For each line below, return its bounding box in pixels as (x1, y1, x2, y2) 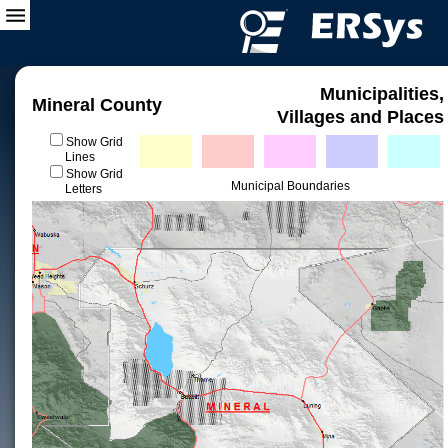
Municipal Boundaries (230, 179, 350, 193)
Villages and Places (277, 107, 444, 127)
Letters (64, 182, 102, 196)
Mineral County (32, 95, 162, 115)
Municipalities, (320, 84, 444, 104)
